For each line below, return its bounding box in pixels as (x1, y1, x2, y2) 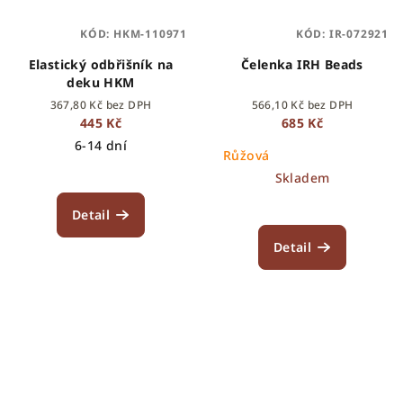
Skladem (274, 169, 330, 187)
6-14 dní (74, 137, 128, 155)
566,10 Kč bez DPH (251, 97, 354, 113)
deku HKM (67, 74, 135, 92)
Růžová (223, 147, 270, 165)
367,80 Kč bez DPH (49, 97, 152, 113)
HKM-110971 (112, 26, 187, 42)
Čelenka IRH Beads (241, 56, 363, 74)
